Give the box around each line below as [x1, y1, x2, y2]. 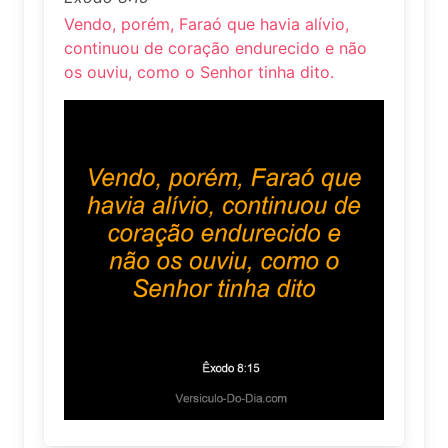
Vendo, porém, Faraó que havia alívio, [64, 13, 349, 34]
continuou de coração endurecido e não [64, 37, 367, 58]
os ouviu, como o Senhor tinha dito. [64, 61, 334, 82]
